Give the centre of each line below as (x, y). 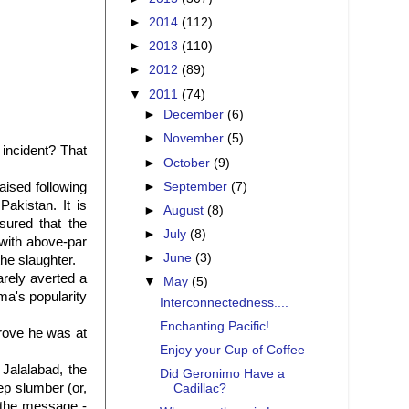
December (196, 115)
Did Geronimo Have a (222, 374)
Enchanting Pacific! (214, 327)
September (198, 186)
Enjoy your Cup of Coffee (232, 351)
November (196, 139)
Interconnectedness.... (224, 302)
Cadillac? (199, 389)
